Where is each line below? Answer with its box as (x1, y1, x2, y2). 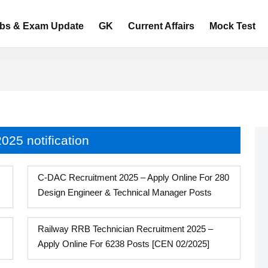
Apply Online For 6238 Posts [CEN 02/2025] (38, 239, 209, 249)
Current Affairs (127, 20, 194, 31)
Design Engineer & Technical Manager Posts (38, 187, 212, 197)
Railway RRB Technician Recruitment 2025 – (38, 224, 213, 234)
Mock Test (209, 20, 255, 31)
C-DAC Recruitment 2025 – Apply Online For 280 (38, 172, 229, 182)
